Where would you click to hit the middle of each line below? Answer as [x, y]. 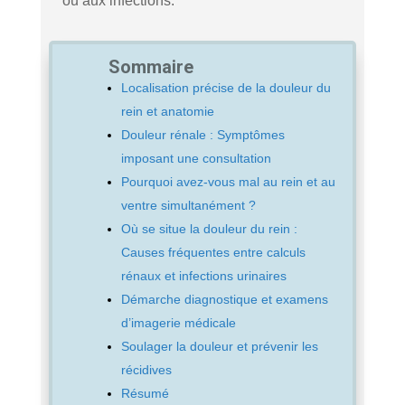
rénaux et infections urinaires [203, 275]
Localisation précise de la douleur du [226, 87]
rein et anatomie [167, 111]
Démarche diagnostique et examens [224, 299]
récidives [146, 369]
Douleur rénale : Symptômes [202, 134]
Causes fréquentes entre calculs [213, 252]
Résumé [145, 393]
